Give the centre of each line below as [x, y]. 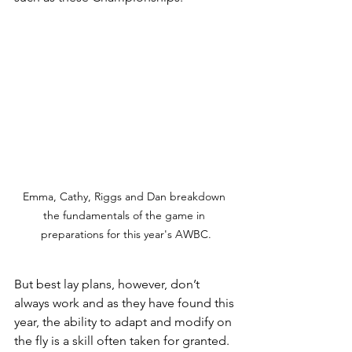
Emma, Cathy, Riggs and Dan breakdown [126, 197]
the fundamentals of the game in [126, 216]
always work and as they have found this [126, 303]
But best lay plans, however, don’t [108, 284]
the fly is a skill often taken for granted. [122, 341]
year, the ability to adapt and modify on [125, 322]
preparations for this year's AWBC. [126, 235]
